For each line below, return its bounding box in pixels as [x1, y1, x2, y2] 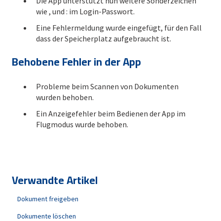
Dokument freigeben [17, 194, 79, 204]
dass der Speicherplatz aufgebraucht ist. [36, 33, 171, 43]
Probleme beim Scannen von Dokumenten [36, 81, 179, 92]
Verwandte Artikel [12, 170, 98, 191]
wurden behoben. [36, 92, 94, 103]
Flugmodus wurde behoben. [36, 119, 128, 130]
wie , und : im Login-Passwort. [36, 6, 135, 16]
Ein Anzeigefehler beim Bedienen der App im [36, 109, 185, 119]
